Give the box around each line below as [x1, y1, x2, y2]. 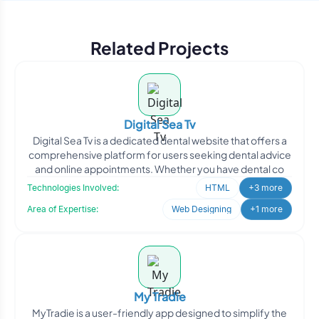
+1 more [250, 204, 283, 214]
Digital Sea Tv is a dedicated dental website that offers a [32, 134, 287, 147]
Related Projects [90, 37, 229, 58]
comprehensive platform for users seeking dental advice [28, 148, 291, 161]
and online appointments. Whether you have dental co [35, 162, 284, 175]
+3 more [249, 182, 283, 193]
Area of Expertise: [27, 204, 98, 214]
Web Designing [172, 204, 231, 214]
